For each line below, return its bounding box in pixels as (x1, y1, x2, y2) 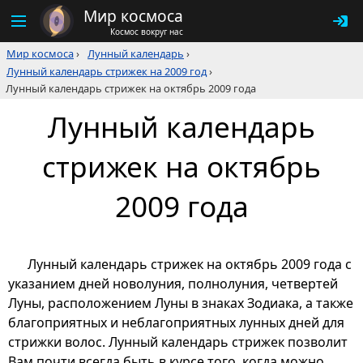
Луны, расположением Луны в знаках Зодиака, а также (8, 294, 353, 313)
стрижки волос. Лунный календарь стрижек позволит (8, 333, 348, 352)
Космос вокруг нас (110, 25, 183, 37)
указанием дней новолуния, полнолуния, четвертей (8, 275, 338, 293)
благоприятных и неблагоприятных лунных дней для (8, 314, 344, 332)
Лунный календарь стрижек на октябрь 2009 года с (28, 255, 352, 274)
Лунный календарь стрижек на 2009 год (6, 64, 207, 79)
